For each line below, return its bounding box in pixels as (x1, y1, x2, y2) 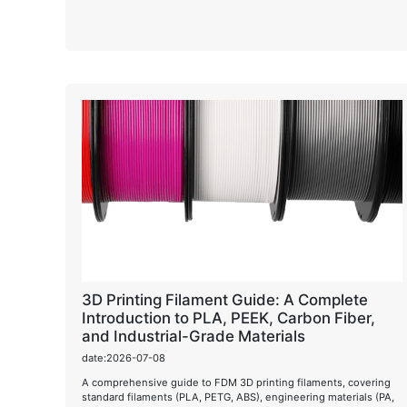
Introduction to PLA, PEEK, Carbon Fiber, (82, 309, 375, 327)
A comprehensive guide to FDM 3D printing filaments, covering (82, 375, 391, 389)
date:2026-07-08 (82, 351, 165, 364)
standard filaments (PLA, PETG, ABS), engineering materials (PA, (82, 390, 394, 403)
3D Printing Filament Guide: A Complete (82, 291, 368, 309)
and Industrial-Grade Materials (82, 327, 305, 345)
